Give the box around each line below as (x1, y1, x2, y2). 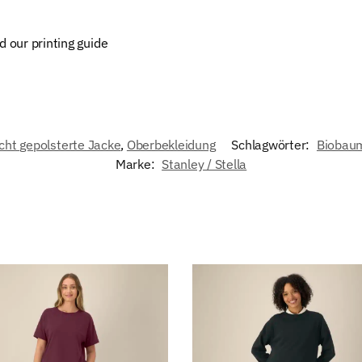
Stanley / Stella (162, 155, 247, 172)
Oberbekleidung (126, 136, 216, 153)
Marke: (115, 155, 158, 172)
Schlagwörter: (231, 136, 313, 153)
